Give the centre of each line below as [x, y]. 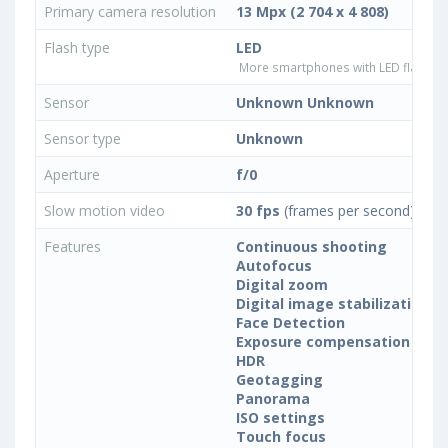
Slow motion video [106, 211]
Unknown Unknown [305, 103]
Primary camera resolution [132, 12]
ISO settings [280, 418]
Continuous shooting [311, 247]
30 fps [258, 211]
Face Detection [290, 323]
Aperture [74, 175]
